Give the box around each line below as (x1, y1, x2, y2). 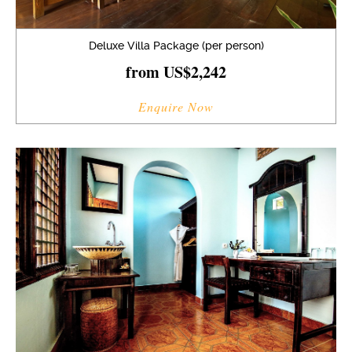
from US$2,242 (126, 60, 226, 83)
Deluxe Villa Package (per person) (88, 38, 264, 52)
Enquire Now (138, 97, 214, 115)
